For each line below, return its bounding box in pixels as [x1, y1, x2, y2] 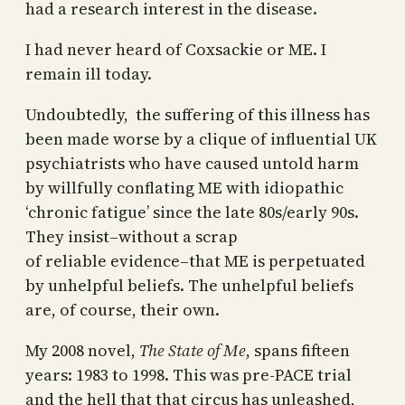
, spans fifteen [246, 338, 350, 362]
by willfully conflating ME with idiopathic [25, 175, 344, 199]
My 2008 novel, [25, 338, 139, 362]
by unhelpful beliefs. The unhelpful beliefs [25, 273, 353, 297]
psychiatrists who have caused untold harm [25, 151, 359, 174]
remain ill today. [25, 61, 152, 85]
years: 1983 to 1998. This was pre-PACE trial [25, 363, 352, 386]
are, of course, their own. [25, 297, 220, 321]
